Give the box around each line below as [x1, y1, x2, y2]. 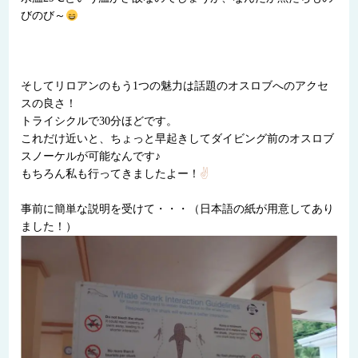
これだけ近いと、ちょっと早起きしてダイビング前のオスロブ [21, 133, 335, 145]
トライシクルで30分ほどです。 [21, 115, 178, 128]
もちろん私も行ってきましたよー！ [21, 168, 201, 181]
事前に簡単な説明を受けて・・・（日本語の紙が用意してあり [21, 203, 335, 216]
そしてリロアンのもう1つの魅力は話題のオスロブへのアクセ [21, 80, 329, 93]
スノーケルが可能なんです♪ [21, 150, 161, 163]
